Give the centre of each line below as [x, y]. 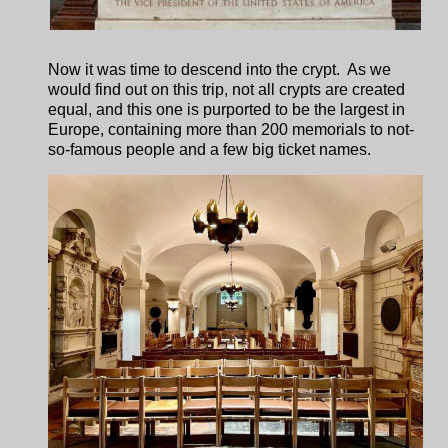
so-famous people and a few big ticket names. [210, 150]
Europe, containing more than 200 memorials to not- [231, 130]
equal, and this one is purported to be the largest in [227, 110]
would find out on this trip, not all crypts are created [227, 90]
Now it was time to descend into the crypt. [198, 70]
